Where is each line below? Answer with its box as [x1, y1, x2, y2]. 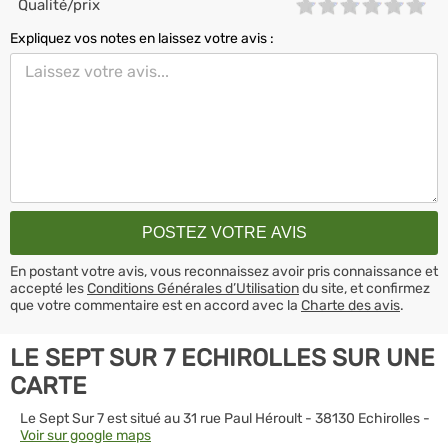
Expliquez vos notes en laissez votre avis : [10, 30, 274, 47]
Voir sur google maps [20, 426, 151, 444]
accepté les [10, 279, 87, 297]
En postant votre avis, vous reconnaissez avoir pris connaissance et [10, 262, 438, 280]
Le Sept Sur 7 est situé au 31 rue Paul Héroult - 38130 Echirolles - [20, 409, 430, 427]
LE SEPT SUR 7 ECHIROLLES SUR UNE [10, 343, 435, 372]
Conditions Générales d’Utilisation [87, 279, 299, 297]
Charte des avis [301, 296, 400, 314]
